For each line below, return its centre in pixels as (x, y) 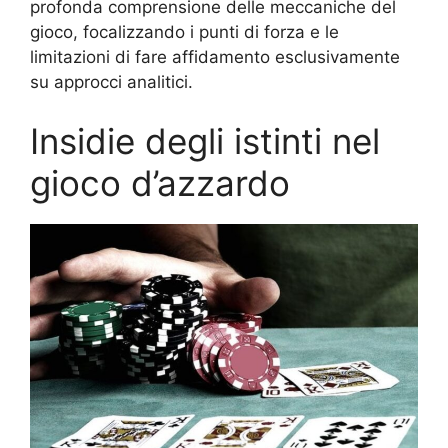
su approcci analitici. (111, 81)
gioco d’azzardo (160, 183)
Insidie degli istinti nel (205, 141)
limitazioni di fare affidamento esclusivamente (215, 56)
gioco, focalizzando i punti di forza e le (184, 31)
